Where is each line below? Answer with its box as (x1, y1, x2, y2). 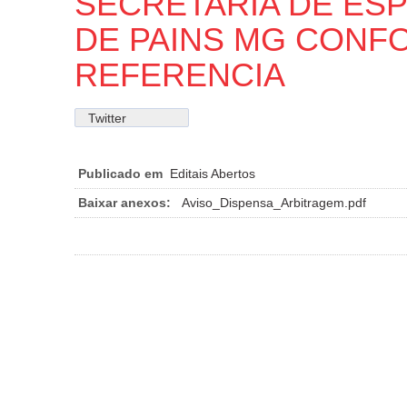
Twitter (88, 110, 126, 125)
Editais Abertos (170, 165, 255, 181)
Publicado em (78, 165, 163, 181)
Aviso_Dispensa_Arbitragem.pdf (182, 194, 366, 210)
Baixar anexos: (78, 194, 171, 210)
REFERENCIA (74, 55, 285, 94)
